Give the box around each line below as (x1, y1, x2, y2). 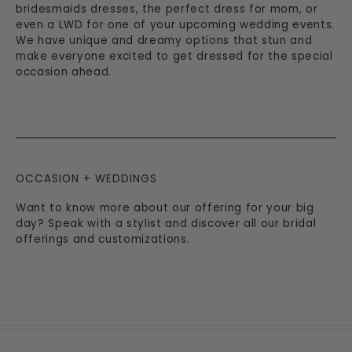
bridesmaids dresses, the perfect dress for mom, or (16, 2, 318, 17)
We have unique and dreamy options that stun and (16, 33, 313, 49)
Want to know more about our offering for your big (16, 200, 314, 215)
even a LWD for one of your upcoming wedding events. (16, 17, 335, 33)
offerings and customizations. (16, 231, 190, 247)
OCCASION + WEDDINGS (16, 170, 157, 186)
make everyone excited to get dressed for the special (16, 49, 333, 64)
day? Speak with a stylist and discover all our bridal (16, 215, 317, 231)
